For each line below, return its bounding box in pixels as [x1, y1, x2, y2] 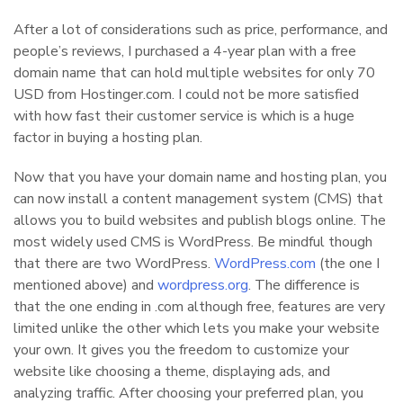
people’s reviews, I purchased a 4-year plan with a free [13, 40, 356, 61]
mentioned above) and [13, 274, 157, 295]
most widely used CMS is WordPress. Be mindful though [13, 231, 372, 252]
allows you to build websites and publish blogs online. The [13, 210, 386, 230]
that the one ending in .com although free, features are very [13, 296, 385, 317]
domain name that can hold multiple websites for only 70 [13, 62, 375, 83]
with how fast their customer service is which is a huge [13, 105, 354, 126]
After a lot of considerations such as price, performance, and [13, 19, 388, 40]
